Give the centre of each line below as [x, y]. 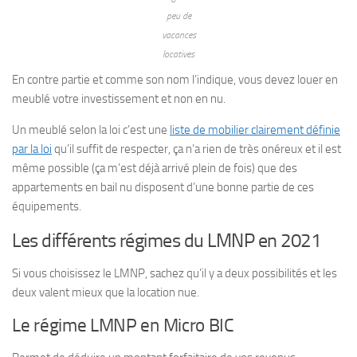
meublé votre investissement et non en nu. [119, 99]
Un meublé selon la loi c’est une [91, 130]
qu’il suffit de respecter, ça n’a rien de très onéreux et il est [196, 149]
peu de [178, 16]
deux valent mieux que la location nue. [106, 292]
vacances [178, 35]
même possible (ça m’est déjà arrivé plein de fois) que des [155, 168]
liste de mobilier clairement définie [255, 130]
